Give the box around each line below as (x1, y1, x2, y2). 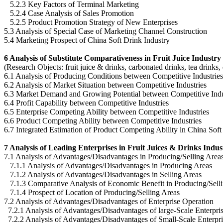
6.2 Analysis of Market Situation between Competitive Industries (4, 80, 207, 89)
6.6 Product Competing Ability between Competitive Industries (4, 116, 202, 125)
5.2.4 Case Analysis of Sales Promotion (4, 8, 134, 17)
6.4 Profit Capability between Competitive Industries (4, 98, 169, 107)
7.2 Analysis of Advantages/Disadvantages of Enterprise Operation (4, 197, 214, 206)
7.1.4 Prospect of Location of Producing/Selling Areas (4, 188, 180, 197)
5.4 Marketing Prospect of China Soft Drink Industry (4, 35, 170, 44)
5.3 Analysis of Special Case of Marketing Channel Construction (4, 26, 207, 35)
